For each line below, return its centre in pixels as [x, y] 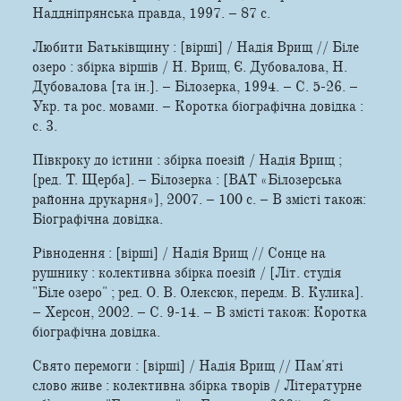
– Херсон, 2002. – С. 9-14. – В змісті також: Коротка [200, 312]
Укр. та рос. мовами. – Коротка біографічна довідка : [198, 106]
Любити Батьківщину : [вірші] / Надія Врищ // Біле [196, 47]
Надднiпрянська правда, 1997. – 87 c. [151, 13]
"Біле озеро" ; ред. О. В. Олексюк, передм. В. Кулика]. [198, 292]
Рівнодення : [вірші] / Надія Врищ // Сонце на [179, 253]
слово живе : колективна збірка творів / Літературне [197, 385]
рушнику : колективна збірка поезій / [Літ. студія [187, 273]
